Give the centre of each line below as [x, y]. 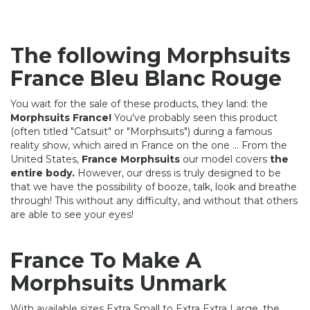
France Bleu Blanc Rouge [146, 78]
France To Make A [106, 260]
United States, [46, 159]
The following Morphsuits [151, 55]
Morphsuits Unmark [119, 283]
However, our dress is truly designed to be [178, 173]
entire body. [43, 173]
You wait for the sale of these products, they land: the [139, 103]
